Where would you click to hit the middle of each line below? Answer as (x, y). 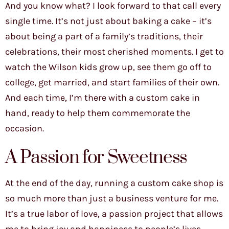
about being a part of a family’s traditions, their (104, 37)
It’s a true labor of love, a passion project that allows (114, 214)
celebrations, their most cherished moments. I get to (114, 52)
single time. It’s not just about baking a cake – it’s (108, 21)
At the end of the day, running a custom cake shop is (114, 183)
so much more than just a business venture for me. (112, 199)
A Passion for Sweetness (96, 158)
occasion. (25, 129)
